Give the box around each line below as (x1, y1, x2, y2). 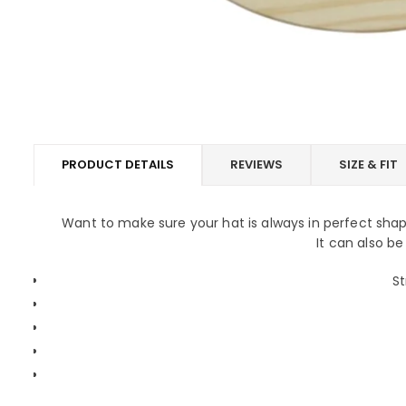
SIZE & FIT (339, 156, 398, 173)
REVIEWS (230, 156, 283, 173)
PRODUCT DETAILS (62, 156, 174, 173)
